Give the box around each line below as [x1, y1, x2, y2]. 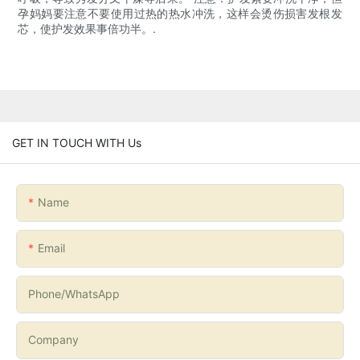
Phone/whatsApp [28, 286, 120, 301]
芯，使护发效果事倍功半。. [18, 22, 157, 36]
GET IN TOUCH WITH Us [12, 135, 141, 149]
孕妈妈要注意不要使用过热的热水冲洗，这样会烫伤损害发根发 [18, 6, 342, 21]
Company [28, 332, 79, 346]
